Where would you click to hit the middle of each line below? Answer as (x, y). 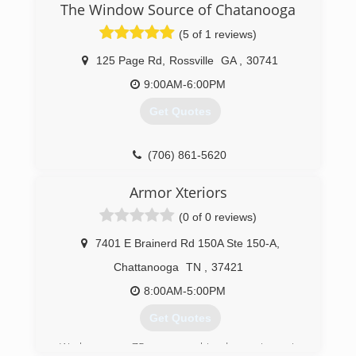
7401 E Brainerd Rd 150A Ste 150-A (186, 243)
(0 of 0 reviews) (218, 217)
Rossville (192, 60)
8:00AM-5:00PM (185, 291)
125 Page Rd (129, 60)
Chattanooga (146, 267)
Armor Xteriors (178, 192)
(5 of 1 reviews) (218, 34)
